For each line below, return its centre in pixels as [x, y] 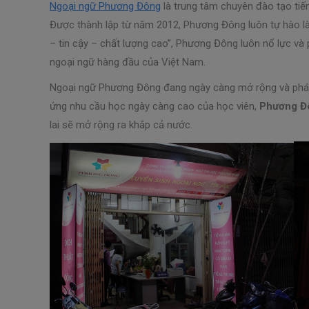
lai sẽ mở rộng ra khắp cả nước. [121, 124]
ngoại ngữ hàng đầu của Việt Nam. [128, 62]
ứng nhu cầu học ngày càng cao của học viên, [154, 106]
